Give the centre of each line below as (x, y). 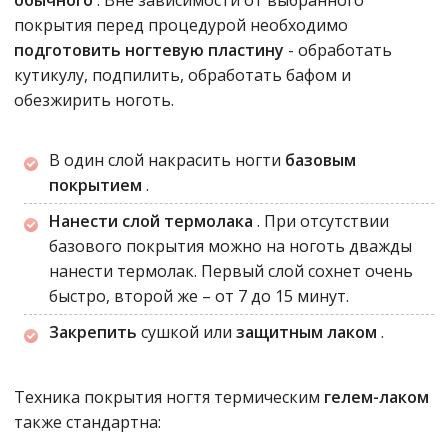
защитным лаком (308, 332)
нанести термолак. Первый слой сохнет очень (231, 271)
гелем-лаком (376, 397)
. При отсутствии (323, 221)
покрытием (97, 185)
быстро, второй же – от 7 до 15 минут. (199, 296)
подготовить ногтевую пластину (151, 50)
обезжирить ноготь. (94, 100)
